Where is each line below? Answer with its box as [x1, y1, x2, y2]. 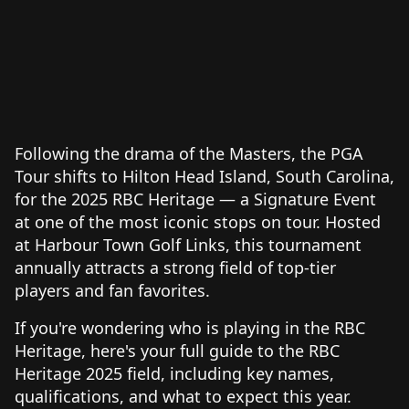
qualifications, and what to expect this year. [15, 384, 351, 407]
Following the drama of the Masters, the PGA [15, 142, 363, 164]
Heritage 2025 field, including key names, [15, 362, 334, 384]
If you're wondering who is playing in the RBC [15, 316, 365, 339]
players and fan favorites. [15, 278, 210, 301]
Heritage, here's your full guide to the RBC [15, 339, 340, 362]
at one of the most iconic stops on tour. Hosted [15, 210, 381, 233]
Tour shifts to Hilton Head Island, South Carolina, [15, 164, 394, 187]
